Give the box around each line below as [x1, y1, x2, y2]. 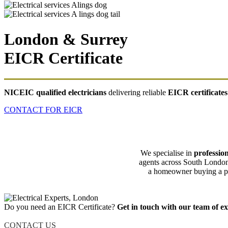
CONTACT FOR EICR [4, 105, 82, 115]
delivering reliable [108, 88, 168, 97]
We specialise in [140, 148, 194, 157]
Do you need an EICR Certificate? [4, 202, 117, 211]
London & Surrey [4, 30, 128, 48]
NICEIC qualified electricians [4, 88, 108, 97]
